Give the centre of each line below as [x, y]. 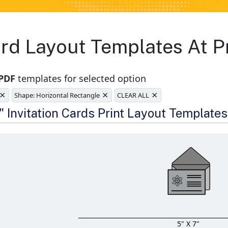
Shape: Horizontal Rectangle [57, 95]
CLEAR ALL [133, 95]
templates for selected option [81, 79]
